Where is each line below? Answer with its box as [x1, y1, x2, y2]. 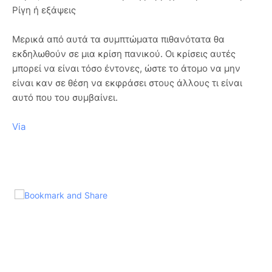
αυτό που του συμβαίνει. [12, 92, 118, 104]
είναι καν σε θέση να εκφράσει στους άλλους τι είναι [12, 77, 242, 89]
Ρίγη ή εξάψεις [12, 4, 76, 16]
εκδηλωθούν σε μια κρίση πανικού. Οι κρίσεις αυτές [12, 48, 236, 60]
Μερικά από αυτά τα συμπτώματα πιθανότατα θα [12, 33, 225, 46]
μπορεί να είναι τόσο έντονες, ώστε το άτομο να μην [12, 63, 240, 75]
